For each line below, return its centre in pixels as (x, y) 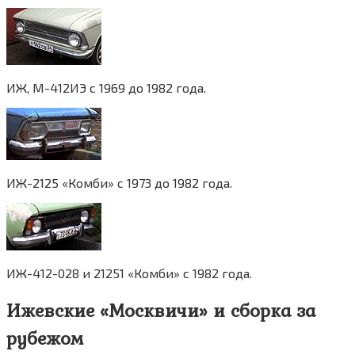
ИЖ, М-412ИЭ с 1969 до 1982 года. (106, 88)
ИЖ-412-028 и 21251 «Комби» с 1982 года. (129, 273)
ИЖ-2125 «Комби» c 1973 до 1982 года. (119, 183)
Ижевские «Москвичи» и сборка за (161, 311)
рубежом (45, 338)
